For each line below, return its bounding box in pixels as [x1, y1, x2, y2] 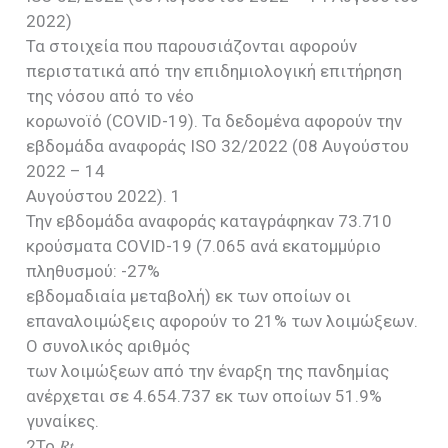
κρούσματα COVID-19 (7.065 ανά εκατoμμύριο [26, 235, 382, 256]
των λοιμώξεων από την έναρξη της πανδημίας [26, 360, 390, 381]
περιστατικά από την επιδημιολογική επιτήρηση [26, 60, 403, 81]
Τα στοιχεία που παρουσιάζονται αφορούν [26, 35, 358, 56]
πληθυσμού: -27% [26, 260, 161, 281]
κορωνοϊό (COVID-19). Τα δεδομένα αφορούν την [26, 110, 403, 131]
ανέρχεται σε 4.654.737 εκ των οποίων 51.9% [26, 385, 383, 406]
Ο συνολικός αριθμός [26, 335, 191, 356]
